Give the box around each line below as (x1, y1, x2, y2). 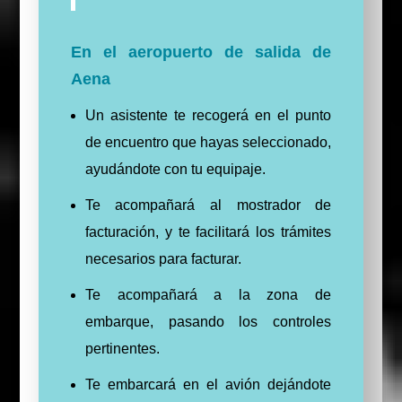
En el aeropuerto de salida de (70, 43, 332, 62)
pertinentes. (84, 341, 160, 357)
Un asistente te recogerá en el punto (84, 108, 332, 124)
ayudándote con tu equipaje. (84, 162, 266, 178)
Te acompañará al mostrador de (84, 197, 332, 214)
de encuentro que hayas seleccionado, (84, 135, 332, 151)
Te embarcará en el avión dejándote (84, 377, 332, 393)
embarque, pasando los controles (84, 314, 332, 330)
